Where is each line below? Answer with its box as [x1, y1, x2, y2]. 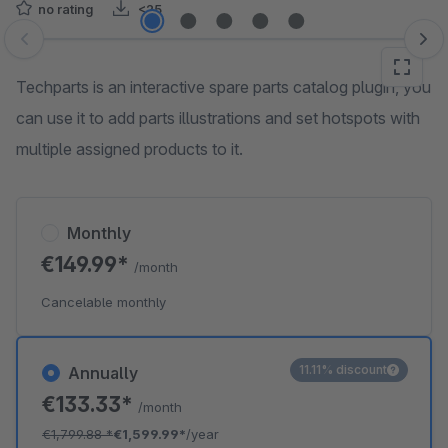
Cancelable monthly [41, 294, 166, 310]
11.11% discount [299, 362, 387, 377]
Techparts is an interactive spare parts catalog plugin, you [16, 77, 431, 97]
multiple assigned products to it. [16, 139, 243, 159]
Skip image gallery [15, 39, 146, 59]
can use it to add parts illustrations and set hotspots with [16, 108, 420, 128]
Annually [68, 363, 138, 383]
